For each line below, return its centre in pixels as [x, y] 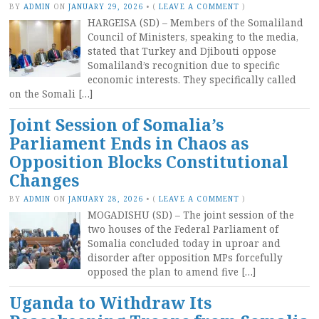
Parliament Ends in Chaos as [129, 143]
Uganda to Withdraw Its [110, 303]
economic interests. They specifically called [192, 79]
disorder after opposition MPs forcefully [185, 257]
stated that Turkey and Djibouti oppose [182, 51]
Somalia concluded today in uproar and [184, 243]
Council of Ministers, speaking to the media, [193, 37]
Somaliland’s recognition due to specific [184, 65]
